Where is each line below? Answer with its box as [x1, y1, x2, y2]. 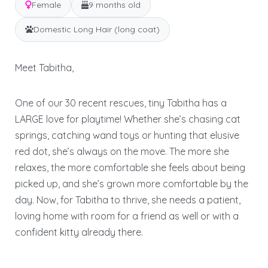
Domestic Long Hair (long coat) [33, 23, 160, 35]
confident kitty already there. [15, 226, 143, 238]
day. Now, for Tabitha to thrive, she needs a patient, [15, 193, 240, 206]
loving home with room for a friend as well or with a [15, 209, 239, 222]
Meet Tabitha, [15, 61, 74, 74]
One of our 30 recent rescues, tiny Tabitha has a [15, 96, 227, 109]
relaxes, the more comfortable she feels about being [15, 161, 245, 173]
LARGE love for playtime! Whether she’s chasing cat [15, 112, 240, 125]
